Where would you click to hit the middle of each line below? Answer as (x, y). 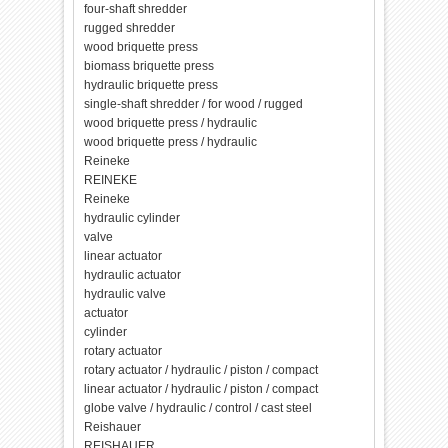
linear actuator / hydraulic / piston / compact (201, 389)
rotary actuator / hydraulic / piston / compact (201, 370)
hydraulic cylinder (132, 218)
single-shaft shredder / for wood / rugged (194, 104)
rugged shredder (130, 28)
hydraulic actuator (133, 275)
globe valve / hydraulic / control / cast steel (198, 408)
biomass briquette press (149, 66)
